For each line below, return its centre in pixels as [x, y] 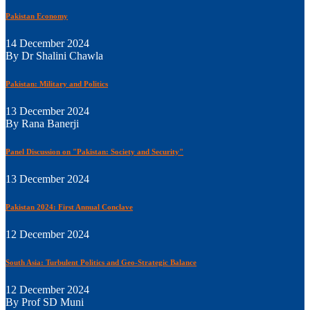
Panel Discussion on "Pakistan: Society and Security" [94, 151]
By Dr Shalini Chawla [54, 56]
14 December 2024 [47, 44]
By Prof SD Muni [45, 302]
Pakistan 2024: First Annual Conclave [69, 207]
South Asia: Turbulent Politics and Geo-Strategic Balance [101, 262]
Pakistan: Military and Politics [57, 84]
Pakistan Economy [37, 16]
